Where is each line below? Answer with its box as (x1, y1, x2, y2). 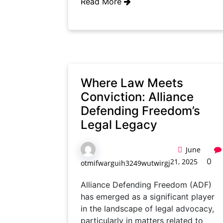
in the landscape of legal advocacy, (81, 204, 214, 214)
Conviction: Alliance (81, 90, 194, 104)
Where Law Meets (81, 76, 183, 90)
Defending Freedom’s (81, 104, 200, 118)
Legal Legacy (81, 117, 157, 132)
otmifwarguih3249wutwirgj (81, 158, 170, 168)
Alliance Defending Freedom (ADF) (81, 180, 212, 190)
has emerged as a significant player (81, 192, 215, 202)
